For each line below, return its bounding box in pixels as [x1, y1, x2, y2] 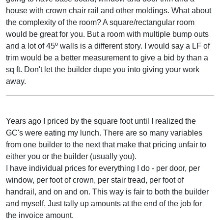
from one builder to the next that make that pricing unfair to [6, 140, 206, 149]
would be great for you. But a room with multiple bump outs [6, 29, 209, 38]
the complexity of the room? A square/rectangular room [6, 18, 194, 27]
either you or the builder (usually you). [6, 152, 137, 161]
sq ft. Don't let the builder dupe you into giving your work [6, 65, 199, 74]
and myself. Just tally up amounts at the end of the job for [6, 199, 202, 208]
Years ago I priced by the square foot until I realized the [6, 116, 196, 125]
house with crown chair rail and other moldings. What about [6, 6, 211, 15]
